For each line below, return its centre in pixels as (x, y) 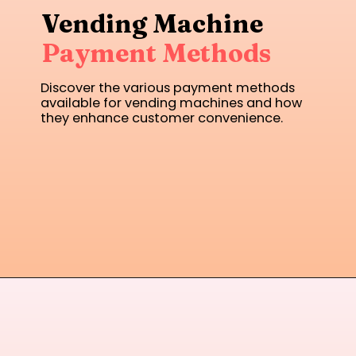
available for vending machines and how (172, 103)
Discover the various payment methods (168, 88)
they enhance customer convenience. (162, 118)
